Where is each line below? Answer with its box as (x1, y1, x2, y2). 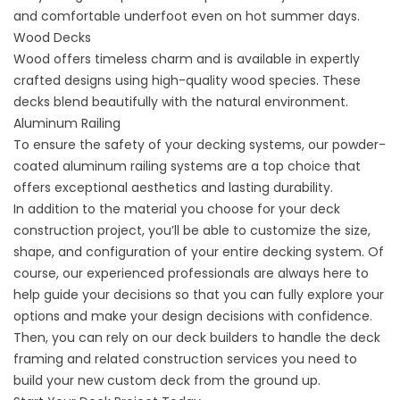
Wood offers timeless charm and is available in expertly (13, 50, 360, 69)
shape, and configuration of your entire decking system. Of (13, 243, 384, 262)
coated (13, 157, 62, 176)
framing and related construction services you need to (13, 350, 357, 369)
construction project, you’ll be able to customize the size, (13, 221, 371, 240)
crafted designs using (13, 71, 152, 90)
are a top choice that (223, 157, 361, 176)
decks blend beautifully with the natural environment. (13, 93, 348, 112)
